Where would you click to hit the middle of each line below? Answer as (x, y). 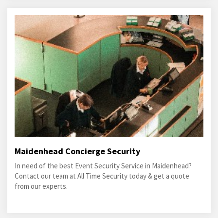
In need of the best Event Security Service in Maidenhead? (103, 166)
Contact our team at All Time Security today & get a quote (102, 176)
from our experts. (41, 186)
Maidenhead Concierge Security (77, 151)
